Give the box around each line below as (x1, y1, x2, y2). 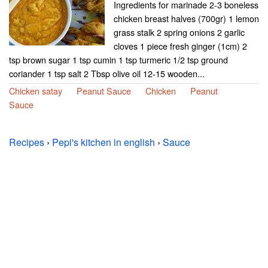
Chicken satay (9, 84, 62, 97)
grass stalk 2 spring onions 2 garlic (114, 26, 245, 38)
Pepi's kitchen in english (52, 135, 155, 149)
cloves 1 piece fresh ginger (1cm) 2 (114, 39, 247, 52)
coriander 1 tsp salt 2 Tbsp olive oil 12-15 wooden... (9, 67, 205, 80)
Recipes (9, 135, 44, 149)
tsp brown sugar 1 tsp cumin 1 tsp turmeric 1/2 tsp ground (9, 53, 228, 66)
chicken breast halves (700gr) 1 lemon (114, 12, 259, 25)
